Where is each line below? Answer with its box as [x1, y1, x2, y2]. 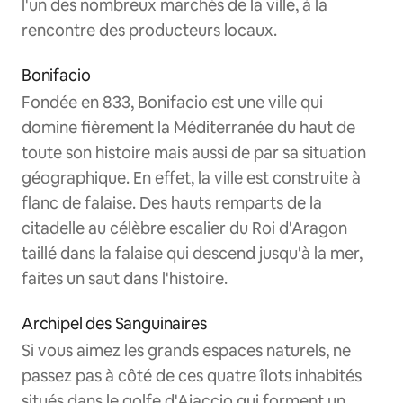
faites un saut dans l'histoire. [22, 268, 228, 290]
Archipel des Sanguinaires [22, 313, 207, 335]
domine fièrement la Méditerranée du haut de [22, 117, 355, 139]
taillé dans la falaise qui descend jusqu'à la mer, [22, 243, 363, 264]
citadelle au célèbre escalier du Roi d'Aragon [22, 218, 347, 239]
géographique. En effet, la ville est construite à [22, 167, 361, 189]
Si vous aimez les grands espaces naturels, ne [22, 340, 351, 362]
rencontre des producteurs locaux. [22, 20, 277, 41]
